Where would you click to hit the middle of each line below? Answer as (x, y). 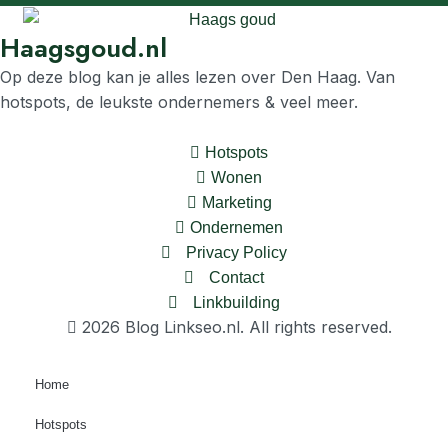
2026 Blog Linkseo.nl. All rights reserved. (236, 327)
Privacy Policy (236, 253)
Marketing (236, 203)
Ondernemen (236, 228)
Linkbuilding (236, 303)
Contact (236, 278)
